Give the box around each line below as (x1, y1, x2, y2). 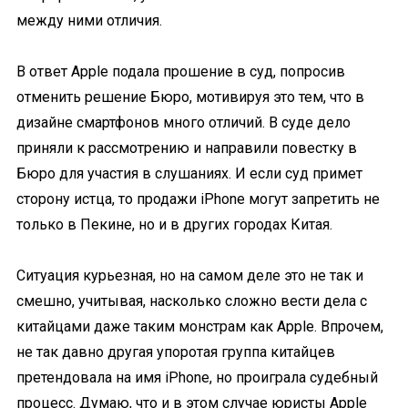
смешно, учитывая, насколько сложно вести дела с (16, 292, 367, 310)
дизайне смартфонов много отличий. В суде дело (16, 114, 351, 131)
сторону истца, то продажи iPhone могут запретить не (16, 190, 380, 208)
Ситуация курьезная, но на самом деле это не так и (16, 267, 363, 284)
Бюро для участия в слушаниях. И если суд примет (16, 165, 362, 182)
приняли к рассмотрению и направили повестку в (16, 139, 357, 157)
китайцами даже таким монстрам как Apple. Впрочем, (16, 318, 383, 335)
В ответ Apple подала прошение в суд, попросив (16, 63, 345, 80)
